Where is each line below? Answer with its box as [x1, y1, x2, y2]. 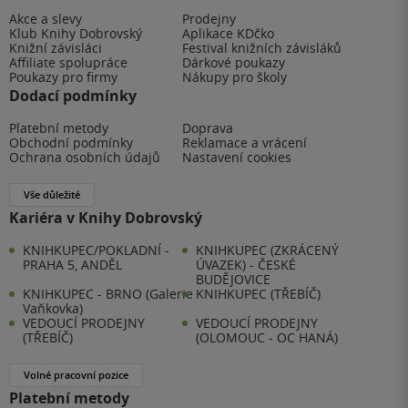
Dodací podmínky [9, 85, 137, 106]
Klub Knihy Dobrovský [9, 24, 142, 42]
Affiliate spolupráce [9, 53, 127, 71]
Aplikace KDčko [182, 24, 274, 42]
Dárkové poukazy [182, 53, 285, 71]
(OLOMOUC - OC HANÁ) [196, 328, 338, 346]
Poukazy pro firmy [9, 67, 117, 86]
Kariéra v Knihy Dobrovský [9, 207, 202, 228]
